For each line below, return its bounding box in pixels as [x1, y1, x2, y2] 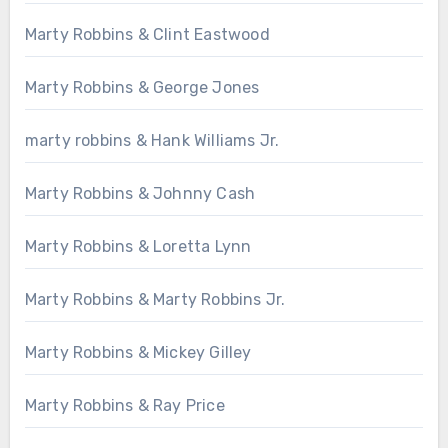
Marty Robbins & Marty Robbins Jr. [24, 290, 286, 310]
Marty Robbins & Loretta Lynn [24, 237, 252, 257]
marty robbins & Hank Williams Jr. [24, 131, 280, 151]
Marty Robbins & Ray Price [24, 396, 225, 416]
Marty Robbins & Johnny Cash [24, 184, 256, 204]
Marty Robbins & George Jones [24, 78, 260, 98]
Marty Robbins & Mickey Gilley [24, 343, 252, 363]
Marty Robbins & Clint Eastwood [24, 25, 270, 45]
